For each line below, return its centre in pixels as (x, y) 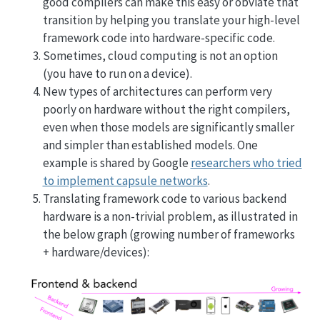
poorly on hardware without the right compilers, (166, 109)
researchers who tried (246, 162)
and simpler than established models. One (150, 145)
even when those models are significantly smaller (168, 127)
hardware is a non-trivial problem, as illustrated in (170, 216)
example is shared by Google (116, 162)
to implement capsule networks (125, 180)
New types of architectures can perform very (157, 91)
